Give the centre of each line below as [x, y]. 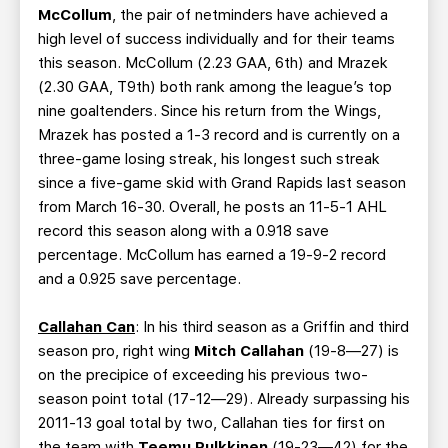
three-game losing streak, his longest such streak [209, 159]
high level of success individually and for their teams [216, 39]
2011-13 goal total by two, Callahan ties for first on [211, 423]
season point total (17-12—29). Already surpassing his [224, 399]
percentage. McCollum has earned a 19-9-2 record [212, 255]
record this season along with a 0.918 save [183, 231]
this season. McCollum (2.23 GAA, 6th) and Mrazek [213, 63]
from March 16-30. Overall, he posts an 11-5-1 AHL [212, 207]
